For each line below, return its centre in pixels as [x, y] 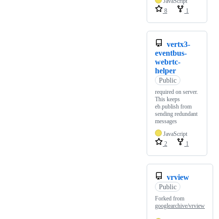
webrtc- [168, 62]
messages [166, 121]
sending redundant [176, 114]
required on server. [176, 92]
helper [165, 71]
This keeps [167, 99]
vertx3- [178, 44]
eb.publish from [173, 107]
